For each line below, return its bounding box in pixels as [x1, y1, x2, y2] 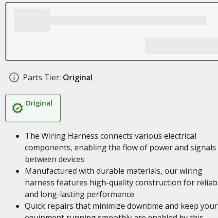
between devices [24, 154, 85, 164]
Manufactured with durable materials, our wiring [24, 165, 202, 176]
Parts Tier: [22, 72, 61, 83]
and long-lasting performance [24, 189, 134, 200]
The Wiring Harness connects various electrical [24, 130, 196, 141]
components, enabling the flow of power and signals [24, 142, 216, 153]
